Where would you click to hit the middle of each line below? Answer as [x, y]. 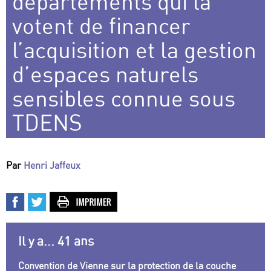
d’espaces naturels [105, 74]
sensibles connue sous [124, 99]
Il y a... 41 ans [56, 241]
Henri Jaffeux [52, 165]
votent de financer [101, 26]
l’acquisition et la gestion [134, 50]
